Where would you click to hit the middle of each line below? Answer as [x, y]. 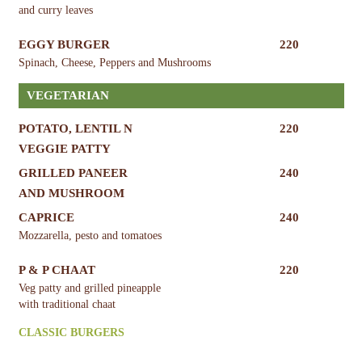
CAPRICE [46, 217]
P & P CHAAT [57, 269]
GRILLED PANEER [73, 173]
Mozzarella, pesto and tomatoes [90, 235]
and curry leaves [55, 10]
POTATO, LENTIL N [75, 128]
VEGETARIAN [67, 95]
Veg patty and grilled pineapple [89, 288]
